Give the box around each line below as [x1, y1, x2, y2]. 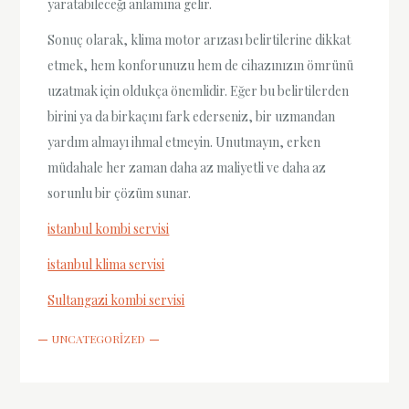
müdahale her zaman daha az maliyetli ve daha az [47, 158, 327, 176]
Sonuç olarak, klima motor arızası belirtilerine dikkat [47, 30, 351, 48]
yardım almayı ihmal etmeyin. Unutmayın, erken [47, 132, 321, 151]
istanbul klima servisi [47, 256, 165, 274]
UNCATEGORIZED [52, 331, 146, 347]
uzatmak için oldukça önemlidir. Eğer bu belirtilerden [47, 81, 350, 100]
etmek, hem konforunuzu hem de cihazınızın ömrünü [47, 56, 354, 74]
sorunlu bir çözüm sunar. [47, 184, 192, 202]
